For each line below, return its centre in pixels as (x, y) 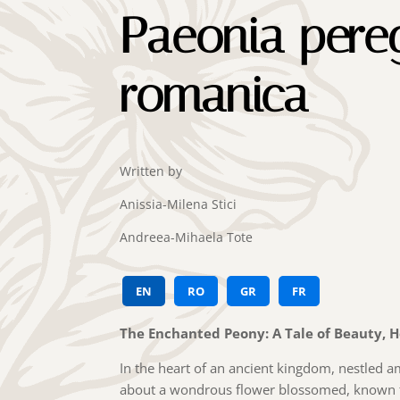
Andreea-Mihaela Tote (187, 237)
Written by (151, 171)
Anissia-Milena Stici (179, 204)
